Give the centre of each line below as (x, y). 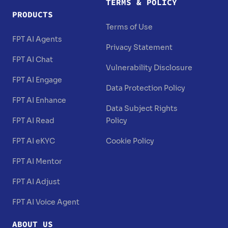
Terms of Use (129, 27)
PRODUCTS (33, 15)
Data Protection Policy (146, 88)
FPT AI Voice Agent (46, 202)
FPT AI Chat (33, 60)
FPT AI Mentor (37, 162)
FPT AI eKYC (34, 141)
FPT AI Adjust (36, 182)
